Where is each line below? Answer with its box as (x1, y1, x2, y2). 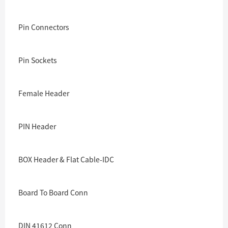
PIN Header (18, 121, 56, 131)
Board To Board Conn (18, 187, 88, 197)
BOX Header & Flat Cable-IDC (18, 154, 114, 164)
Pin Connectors (18, 22, 69, 32)
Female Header (18, 88, 69, 98)
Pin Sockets (18, 55, 57, 65)
